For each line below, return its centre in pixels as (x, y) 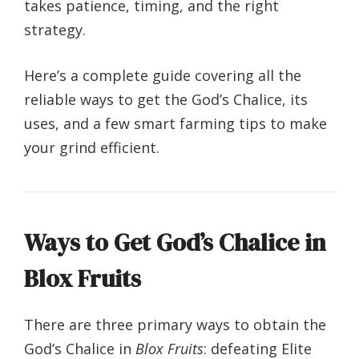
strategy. (55, 29)
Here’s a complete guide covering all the (163, 75)
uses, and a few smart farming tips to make (175, 123)
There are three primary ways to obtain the (175, 324)
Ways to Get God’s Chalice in (175, 242)
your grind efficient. (92, 147)
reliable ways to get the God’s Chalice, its (166, 99)
